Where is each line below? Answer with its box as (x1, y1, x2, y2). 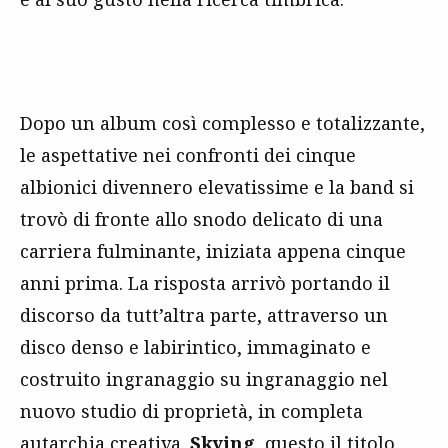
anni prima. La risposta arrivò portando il (20, 270, 390, 295)
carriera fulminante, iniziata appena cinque (20, 238, 406, 263)
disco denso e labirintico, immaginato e (20, 334, 371, 359)
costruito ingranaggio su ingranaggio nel (20, 366, 388, 391)
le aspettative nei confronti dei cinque (20, 142, 356, 167)
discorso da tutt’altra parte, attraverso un (20, 302, 388, 327)
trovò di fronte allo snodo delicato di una (20, 206, 383, 231)
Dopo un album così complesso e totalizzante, (20, 110, 425, 135)
